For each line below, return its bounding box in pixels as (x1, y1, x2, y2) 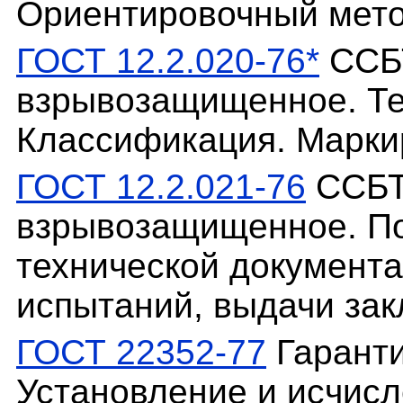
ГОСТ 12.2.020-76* (16, 41, 319, 81)
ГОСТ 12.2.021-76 (16, 167, 306, 207)
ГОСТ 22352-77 (16, 333, 266, 372)
